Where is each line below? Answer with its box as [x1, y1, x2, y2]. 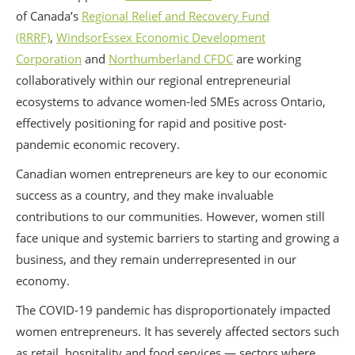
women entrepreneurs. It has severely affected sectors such [16, 323, 339, 339]
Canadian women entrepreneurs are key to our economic [16, 166, 327, 181]
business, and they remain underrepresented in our [16, 251, 296, 267]
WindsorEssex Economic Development [56, 29, 265, 45]
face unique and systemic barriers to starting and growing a [16, 230, 339, 246]
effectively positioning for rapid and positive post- [16, 115, 287, 131]
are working [233, 51, 301, 67]
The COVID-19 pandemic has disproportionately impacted [16, 302, 330, 318]
